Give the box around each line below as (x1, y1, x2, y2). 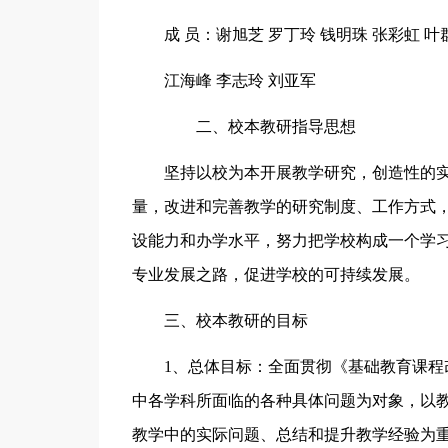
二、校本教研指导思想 (163, 118, 356, 135)
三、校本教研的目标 (163, 312, 308, 329)
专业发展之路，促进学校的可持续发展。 (131, 266, 420, 283)
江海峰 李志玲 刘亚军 (163, 72, 316, 89)
